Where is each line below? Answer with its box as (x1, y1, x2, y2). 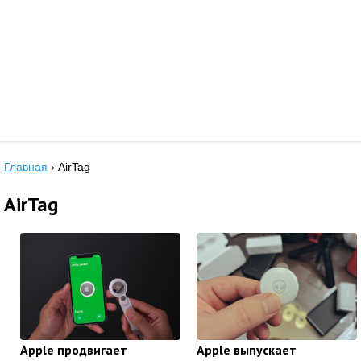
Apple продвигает (20, 341, 127, 358)
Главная (4, 160, 48, 173)
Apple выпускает (197, 341, 297, 358)
